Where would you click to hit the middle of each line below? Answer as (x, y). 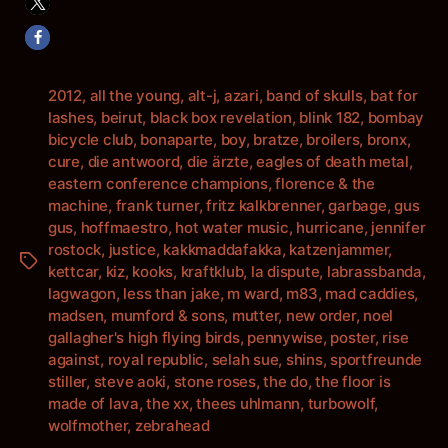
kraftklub (212, 271)
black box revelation (220, 117)
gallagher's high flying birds (144, 337)
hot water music (232, 227)
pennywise (285, 337)
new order (320, 315)
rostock (75, 249)
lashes (71, 117)
